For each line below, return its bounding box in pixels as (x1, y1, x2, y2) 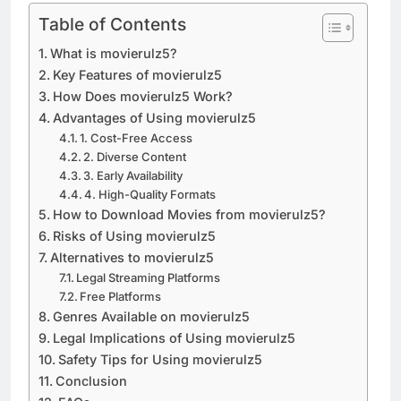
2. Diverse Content (83, 149, 187, 164)
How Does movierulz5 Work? (52, 88, 233, 104)
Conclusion (55, 372, 127, 388)
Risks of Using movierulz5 (52, 227, 216, 243)
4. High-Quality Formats (84, 186, 217, 201)
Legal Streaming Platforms (76, 269, 221, 285)
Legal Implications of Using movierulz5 (52, 329, 295, 346)
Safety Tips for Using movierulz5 (57, 351, 262, 367)
